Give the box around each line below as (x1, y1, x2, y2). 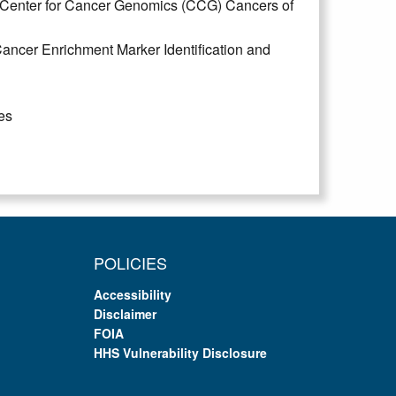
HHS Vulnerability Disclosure (94, 343, 267, 362)
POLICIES (94, 250, 167, 274)
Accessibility (94, 285, 171, 303)
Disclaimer (94, 304, 156, 323)
